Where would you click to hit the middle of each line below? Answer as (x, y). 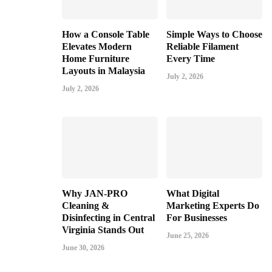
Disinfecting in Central (108, 218)
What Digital (193, 194)
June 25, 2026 (188, 236)
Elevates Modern (97, 46)
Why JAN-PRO (95, 194)
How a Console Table (106, 34)
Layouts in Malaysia (104, 70)
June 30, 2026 (83, 248)
